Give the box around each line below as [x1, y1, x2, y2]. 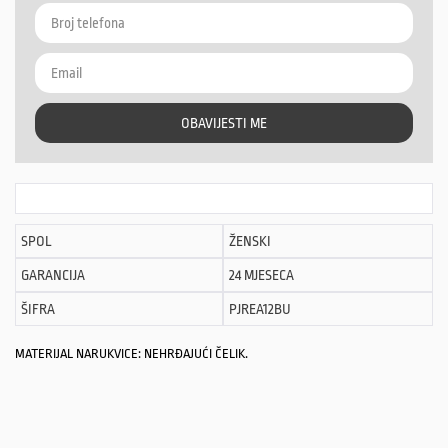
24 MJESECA [229, 267, 294, 284]
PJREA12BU [229, 301, 291, 318]
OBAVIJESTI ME [181, 114, 267, 131]
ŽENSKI [229, 233, 271, 250]
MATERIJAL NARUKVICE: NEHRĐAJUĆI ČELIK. [15, 346, 248, 362]
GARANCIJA [21, 267, 85, 284]
